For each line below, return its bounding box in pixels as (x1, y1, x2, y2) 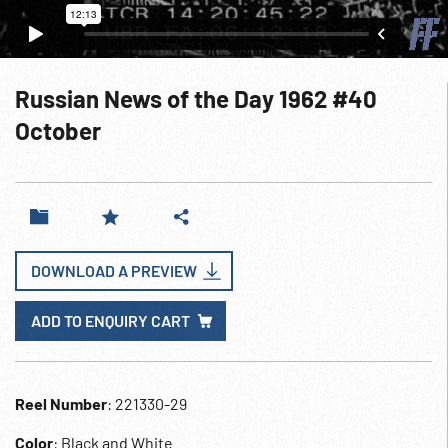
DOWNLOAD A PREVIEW (31, 261, 197, 280)
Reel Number (15, 394, 107, 413)
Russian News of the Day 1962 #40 (15, 84, 377, 113)
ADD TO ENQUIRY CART (31, 311, 190, 330)
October (15, 116, 101, 145)
